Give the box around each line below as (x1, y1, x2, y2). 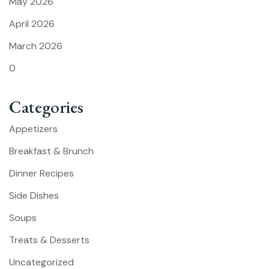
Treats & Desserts (9, 234, 89, 247)
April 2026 (9, 17, 55, 31)
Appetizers (9, 122, 58, 136)
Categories (9, 95, 83, 119)
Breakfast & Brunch (9, 145, 94, 158)
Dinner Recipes (9, 167, 74, 180)
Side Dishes (9, 189, 59, 202)
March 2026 (9, 40, 62, 53)
